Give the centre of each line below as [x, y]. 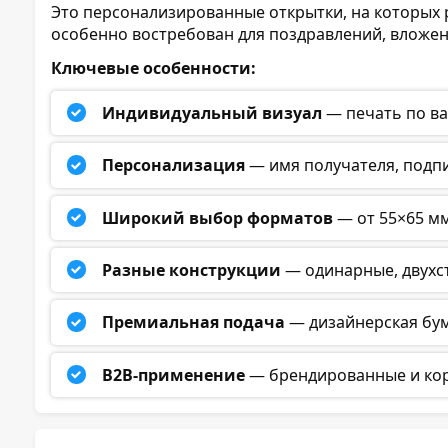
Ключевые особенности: [153, 67]
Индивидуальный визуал [212, 112]
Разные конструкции [192, 270]
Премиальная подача [194, 322]
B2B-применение [174, 374]
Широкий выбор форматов [218, 217]
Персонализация [174, 165]
